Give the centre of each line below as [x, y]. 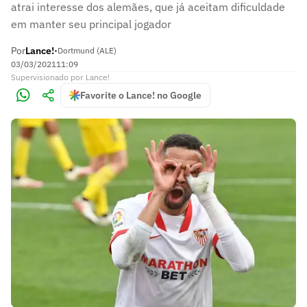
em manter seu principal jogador [91, 24]
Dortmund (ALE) [87, 50]
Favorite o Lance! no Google [141, 95]
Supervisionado [40, 77]
